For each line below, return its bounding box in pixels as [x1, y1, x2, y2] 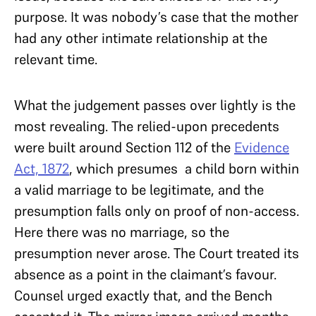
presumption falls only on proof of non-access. [14, 201, 299, 220]
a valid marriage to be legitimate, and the [14, 180, 264, 199]
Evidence [234, 138, 289, 157]
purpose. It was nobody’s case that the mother [14, 7, 298, 26]
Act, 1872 [14, 159, 69, 178]
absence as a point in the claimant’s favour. [14, 265, 276, 284]
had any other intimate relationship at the [14, 28, 267, 47]
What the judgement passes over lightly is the [14, 95, 296, 114]
